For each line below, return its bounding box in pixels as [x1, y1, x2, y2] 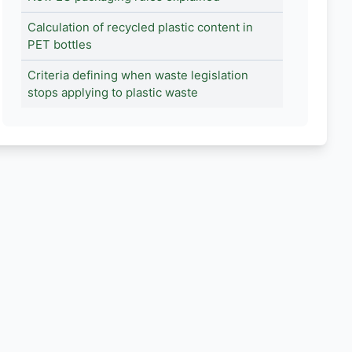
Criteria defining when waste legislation [27, 68, 248, 82]
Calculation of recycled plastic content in [27, 20, 253, 35]
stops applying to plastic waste [27, 85, 198, 100]
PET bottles [27, 37, 92, 52]
